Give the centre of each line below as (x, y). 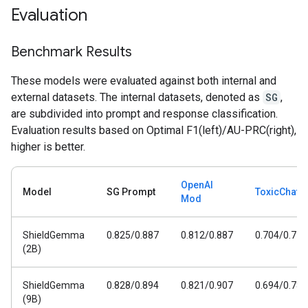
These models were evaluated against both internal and (144, 81)
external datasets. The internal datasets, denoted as (137, 97)
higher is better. (48, 147)
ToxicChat (277, 192)
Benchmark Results (71, 52)
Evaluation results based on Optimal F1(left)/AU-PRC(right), (154, 130)
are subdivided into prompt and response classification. (144, 114)
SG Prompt (131, 192)
